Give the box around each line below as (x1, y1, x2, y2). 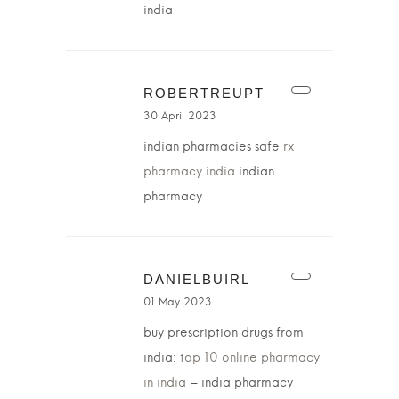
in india (143, 377, 186, 389)
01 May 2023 (143, 297, 212, 307)
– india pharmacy (186, 377, 293, 389)
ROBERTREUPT (143, 85, 265, 101)
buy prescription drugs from (143, 327, 304, 339)
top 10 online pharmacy (180, 352, 320, 364)
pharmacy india (143, 166, 235, 178)
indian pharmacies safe (143, 141, 283, 153)
